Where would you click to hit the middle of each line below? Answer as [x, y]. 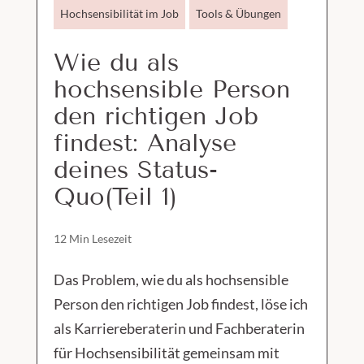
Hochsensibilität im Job [119, 13]
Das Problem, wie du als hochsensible [171, 279]
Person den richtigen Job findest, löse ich [180, 303]
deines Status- [135, 169]
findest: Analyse [145, 143]
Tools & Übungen [238, 13]
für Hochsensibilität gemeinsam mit [166, 352]
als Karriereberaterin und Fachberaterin [179, 328]
